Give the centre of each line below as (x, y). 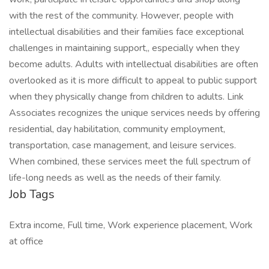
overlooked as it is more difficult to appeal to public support (133, 80)
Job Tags (32, 194)
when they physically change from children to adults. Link (126, 97)
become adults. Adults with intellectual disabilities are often (134, 64)
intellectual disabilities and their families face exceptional (126, 32)
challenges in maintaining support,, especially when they (124, 48)
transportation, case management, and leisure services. (122, 145)
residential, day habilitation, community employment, (117, 129)
